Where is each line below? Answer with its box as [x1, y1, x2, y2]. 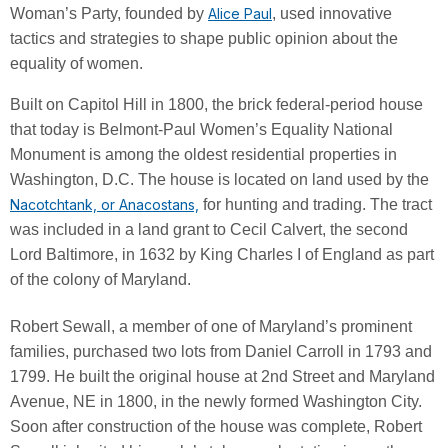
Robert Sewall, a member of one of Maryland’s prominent [10, 317, 412, 335]
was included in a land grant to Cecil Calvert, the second [10, 220, 408, 238]
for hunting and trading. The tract [199, 195, 432, 213]
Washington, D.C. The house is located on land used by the [10, 170, 429, 188]
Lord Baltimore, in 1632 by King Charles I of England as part [10, 245, 434, 263]
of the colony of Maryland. [10, 270, 191, 288]
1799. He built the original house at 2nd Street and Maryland [10, 367, 435, 385]
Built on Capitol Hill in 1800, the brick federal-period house [10, 95, 423, 113]
